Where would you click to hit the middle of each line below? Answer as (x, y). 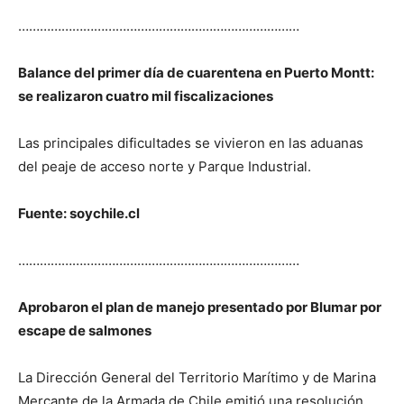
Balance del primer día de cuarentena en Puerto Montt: (196, 72)
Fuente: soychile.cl (79, 213)
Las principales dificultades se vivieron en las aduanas (191, 142)
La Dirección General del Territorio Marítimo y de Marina (197, 377)
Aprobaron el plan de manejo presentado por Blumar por (200, 307)
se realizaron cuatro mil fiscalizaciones (146, 96)
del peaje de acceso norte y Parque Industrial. (165, 166)
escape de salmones (85, 330)
